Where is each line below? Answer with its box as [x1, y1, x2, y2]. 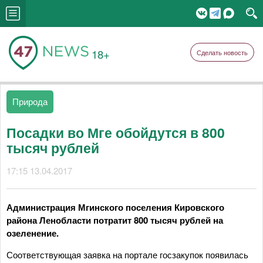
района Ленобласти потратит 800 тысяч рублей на [6, 214, 223, 227]
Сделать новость [197, 48, 248, 57]
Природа [12, 95, 48, 107]
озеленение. [6, 227, 59, 240]
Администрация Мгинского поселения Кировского [6, 201, 224, 214]
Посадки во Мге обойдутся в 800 [6, 123, 225, 142]
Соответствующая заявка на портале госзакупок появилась [6, 248, 248, 261]
